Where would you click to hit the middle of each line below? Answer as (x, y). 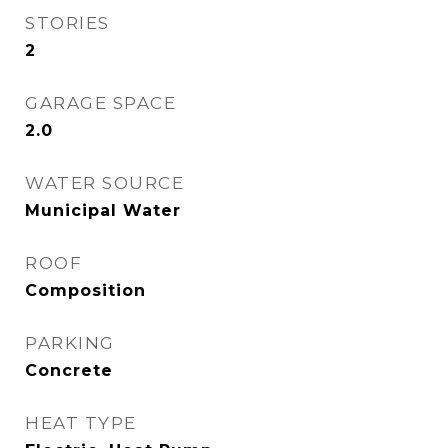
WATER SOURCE (104, 183)
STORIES (67, 23)
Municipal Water (103, 210)
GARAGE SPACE (100, 103)
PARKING (70, 343)
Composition (85, 290)
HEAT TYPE (81, 423)
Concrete (69, 370)
